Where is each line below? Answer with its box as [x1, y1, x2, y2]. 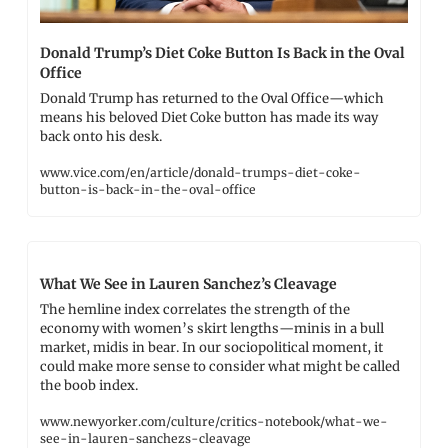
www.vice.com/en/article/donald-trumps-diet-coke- [40, 165, 361, 181]
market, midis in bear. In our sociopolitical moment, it [40, 339, 383, 357]
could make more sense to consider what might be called [40, 358, 400, 376]
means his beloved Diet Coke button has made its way [40, 109, 378, 127]
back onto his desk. [40, 128, 162, 146]
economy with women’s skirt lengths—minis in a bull [40, 320, 384, 338]
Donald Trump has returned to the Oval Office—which [40, 90, 384, 108]
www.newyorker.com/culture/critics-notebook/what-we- [40, 414, 388, 430]
